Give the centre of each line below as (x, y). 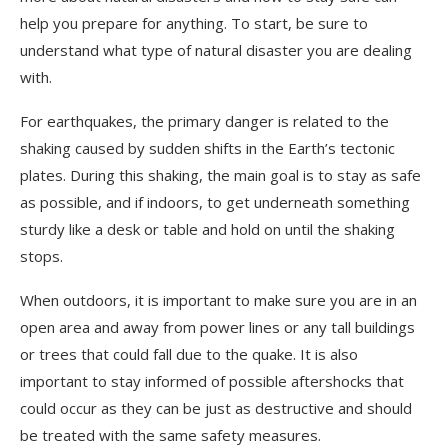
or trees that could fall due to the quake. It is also (189, 353)
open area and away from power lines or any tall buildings (217, 326)
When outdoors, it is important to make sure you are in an (218, 299)
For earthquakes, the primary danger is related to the (204, 120)
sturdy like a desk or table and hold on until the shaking (207, 228)
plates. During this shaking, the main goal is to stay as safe (220, 174)
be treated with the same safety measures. (170, 434)
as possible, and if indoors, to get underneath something (215, 201)
